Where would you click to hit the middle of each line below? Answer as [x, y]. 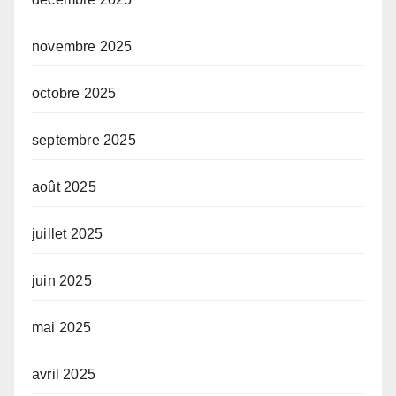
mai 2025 [62, 328]
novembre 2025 [82, 47]
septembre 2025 [84, 141]
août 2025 [64, 187]
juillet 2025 [68, 234]
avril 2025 [64, 375]
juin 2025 [62, 281]
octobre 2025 [74, 94]
